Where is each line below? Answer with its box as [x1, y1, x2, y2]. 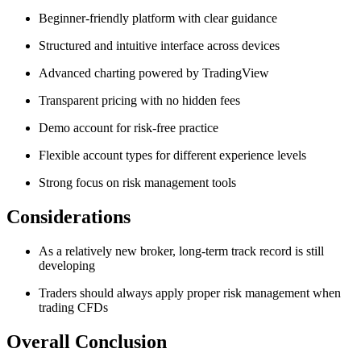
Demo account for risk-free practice [39, 121, 222, 135]
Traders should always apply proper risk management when [39, 285, 341, 300]
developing [39, 258, 98, 272]
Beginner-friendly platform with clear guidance [39, 11, 280, 26]
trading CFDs [39, 300, 111, 314]
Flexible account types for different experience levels [39, 148, 309, 163]
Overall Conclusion [6, 330, 167, 352]
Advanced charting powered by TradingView [39, 66, 272, 81]
